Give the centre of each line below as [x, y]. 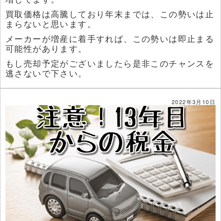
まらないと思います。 [51, 24]
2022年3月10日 [194, 102]
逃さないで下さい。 [46, 73]
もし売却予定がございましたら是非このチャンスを [110, 63]
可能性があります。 [46, 49]
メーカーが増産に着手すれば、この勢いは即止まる [110, 39]
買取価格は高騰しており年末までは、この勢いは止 [110, 14]
